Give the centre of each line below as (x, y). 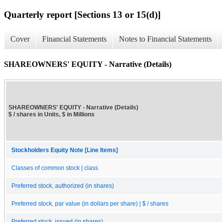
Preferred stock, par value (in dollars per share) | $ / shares (90, 203)
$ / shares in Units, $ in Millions (52, 114)
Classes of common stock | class (55, 168)
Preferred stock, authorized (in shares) (63, 186)
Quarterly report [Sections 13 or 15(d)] (82, 14)
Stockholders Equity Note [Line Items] (65, 150)
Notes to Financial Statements (165, 39)
